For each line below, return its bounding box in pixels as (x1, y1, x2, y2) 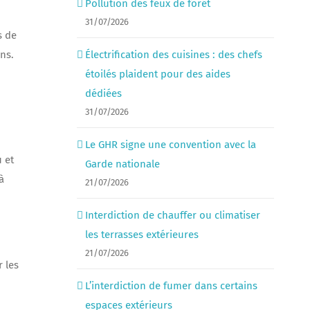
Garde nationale (84, 158, 160, 171)
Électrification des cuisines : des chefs (84, 48, 262, 62)
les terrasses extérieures (84, 228, 199, 241)
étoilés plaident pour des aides (84, 68, 230, 81)
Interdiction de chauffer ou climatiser (84, 209, 260, 222)
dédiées (84, 87, 122, 100)
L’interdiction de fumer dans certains (84, 280, 257, 293)
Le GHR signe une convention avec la (84, 138, 256, 152)
